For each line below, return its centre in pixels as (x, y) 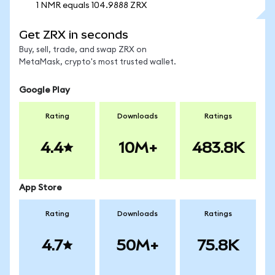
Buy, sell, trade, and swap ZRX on (83, 50)
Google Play (45, 90)
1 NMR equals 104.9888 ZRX (91, 6)
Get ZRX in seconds (74, 35)
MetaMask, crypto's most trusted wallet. (98, 62)
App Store (41, 188)
